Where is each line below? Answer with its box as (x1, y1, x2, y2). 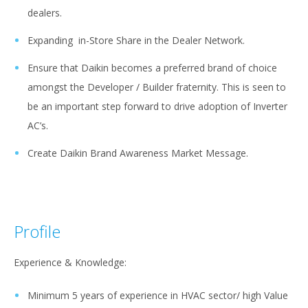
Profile (14, 220, 60, 243)
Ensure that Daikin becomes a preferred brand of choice (27, 61, 277, 75)
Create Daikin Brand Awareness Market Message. (27, 146, 248, 160)
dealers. (27, 6, 62, 20)
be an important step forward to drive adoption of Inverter (27, 100, 287, 113)
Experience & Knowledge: (14, 256, 126, 269)
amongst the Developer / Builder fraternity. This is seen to (27, 80, 286, 94)
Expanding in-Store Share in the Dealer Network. (27, 34, 245, 47)
